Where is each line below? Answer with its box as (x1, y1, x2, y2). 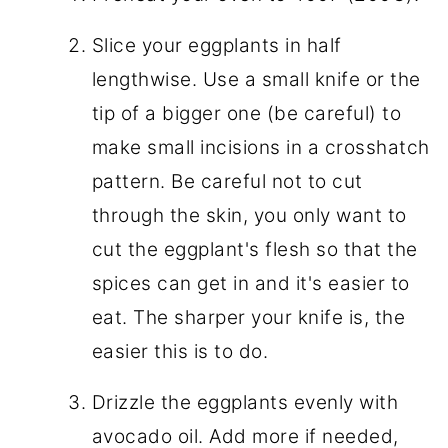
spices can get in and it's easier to (91, 271, 410, 295)
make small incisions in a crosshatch (91, 135, 430, 159)
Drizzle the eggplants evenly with (91, 390, 399, 414)
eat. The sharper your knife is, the (91, 305, 406, 329)
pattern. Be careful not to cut (91, 169, 363, 193)
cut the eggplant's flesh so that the (91, 237, 418, 261)
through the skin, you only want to (91, 203, 407, 227)
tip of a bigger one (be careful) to (91, 101, 402, 125)
